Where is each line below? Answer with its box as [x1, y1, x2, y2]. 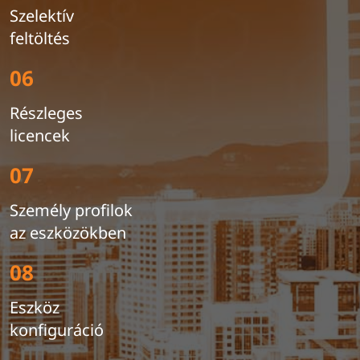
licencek [10, 125, 70, 146]
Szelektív [10, 5, 74, 27]
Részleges [10, 102, 83, 124]
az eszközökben [10, 222, 126, 243]
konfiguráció [10, 319, 104, 341]
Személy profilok [10, 199, 133, 221]
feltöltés [10, 27, 70, 49]
